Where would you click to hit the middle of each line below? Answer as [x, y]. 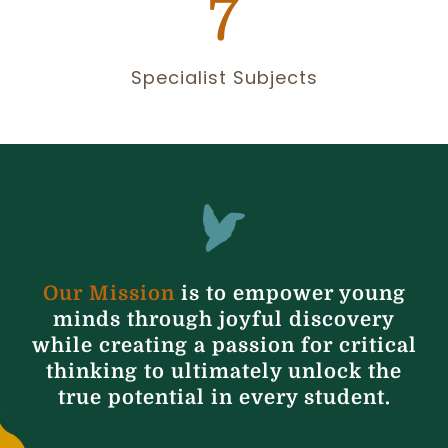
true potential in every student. [224, 397]
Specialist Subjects [224, 77]
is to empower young [290, 293]
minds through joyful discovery [224, 319]
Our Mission [108, 293]
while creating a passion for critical [224, 345]
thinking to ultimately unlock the [224, 371]
